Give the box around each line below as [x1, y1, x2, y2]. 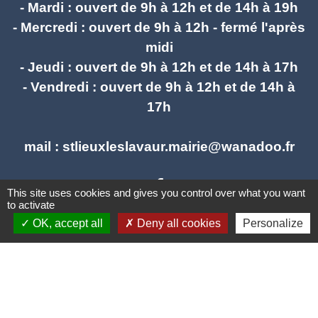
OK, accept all [29, 217, 103, 229]
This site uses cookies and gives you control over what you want [7, 187, 305, 199]
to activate [7, 199, 55, 211]
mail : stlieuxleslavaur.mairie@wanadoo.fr [23, 138, 295, 154]
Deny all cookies [133, 217, 221, 229]
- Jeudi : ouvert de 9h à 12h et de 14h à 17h [20, 59, 298, 75]
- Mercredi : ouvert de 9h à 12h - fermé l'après [13, 19, 305, 35]
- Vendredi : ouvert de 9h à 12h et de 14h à [23, 79, 295, 94]
